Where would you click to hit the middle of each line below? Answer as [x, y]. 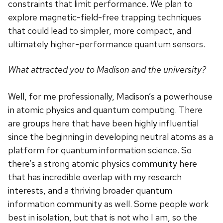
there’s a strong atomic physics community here [103, 164]
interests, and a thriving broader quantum [90, 191]
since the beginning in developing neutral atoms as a [111, 137]
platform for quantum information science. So [100, 150]
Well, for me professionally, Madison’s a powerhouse [110, 97]
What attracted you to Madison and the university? [107, 70]
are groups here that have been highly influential [103, 123]
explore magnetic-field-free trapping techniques [105, 17]
